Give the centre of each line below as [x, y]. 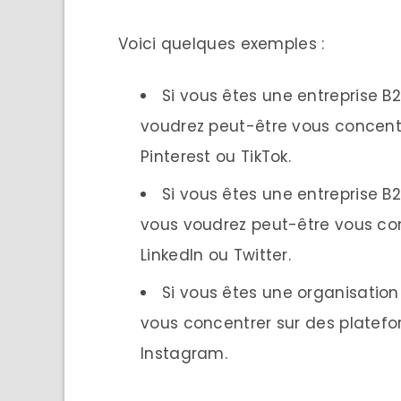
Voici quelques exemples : [222, 44]
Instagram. [184, 354]
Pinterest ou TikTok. [216, 157]
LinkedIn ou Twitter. [216, 256]
